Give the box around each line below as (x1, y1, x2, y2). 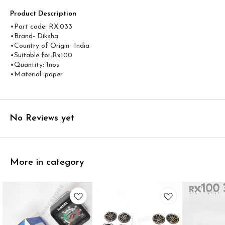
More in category (10, 157, 84, 167)
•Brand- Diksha (10, 33, 58, 40)
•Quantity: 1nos (10, 61, 59, 69)
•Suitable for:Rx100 (10, 52, 72, 59)
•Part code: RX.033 (10, 23, 72, 31)
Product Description (10, 10, 76, 18)
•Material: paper (10, 71, 63, 78)
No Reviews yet (10, 114, 74, 123)
